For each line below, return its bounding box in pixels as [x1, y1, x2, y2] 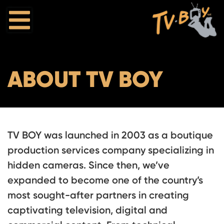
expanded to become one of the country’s [7, 174, 203, 186]
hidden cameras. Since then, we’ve [7, 159, 169, 171]
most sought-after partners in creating [7, 189, 189, 201]
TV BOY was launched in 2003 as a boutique [7, 129, 213, 141]
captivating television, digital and [7, 204, 167, 216]
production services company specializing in [7, 144, 214, 156]
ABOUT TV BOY [7, 65, 163, 93]
